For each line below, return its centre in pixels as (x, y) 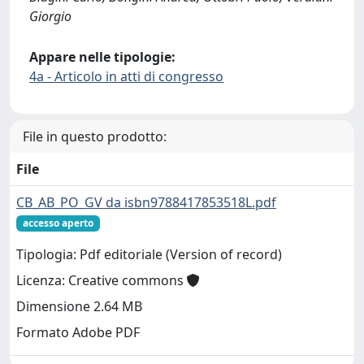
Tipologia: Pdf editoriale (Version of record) (149, 254)
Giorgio (50, 16)
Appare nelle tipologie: (102, 56)
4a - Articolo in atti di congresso (126, 76)
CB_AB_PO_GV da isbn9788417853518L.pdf (146, 202)
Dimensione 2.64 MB (79, 306)
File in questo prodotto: (95, 136)
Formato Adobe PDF (78, 332)
